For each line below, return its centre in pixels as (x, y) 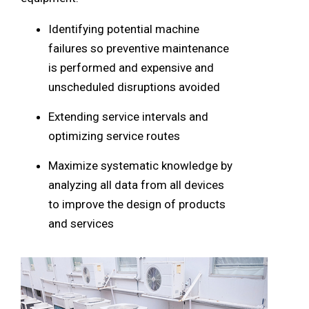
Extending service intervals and (128, 116)
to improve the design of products (137, 204)
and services (81, 223)
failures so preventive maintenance (139, 48)
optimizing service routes (114, 136)
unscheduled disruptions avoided (134, 87)
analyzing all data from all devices (136, 185)
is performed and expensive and (131, 67)
